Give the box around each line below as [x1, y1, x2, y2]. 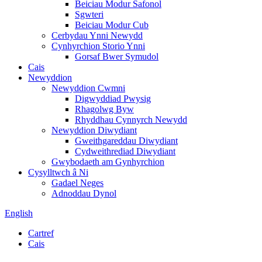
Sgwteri [75, 9, 104, 19]
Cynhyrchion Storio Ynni [51, 41, 145, 51]
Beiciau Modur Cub [75, 20, 149, 30]
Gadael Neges [51, 178, 104, 188]
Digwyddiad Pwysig [75, 94, 151, 104]
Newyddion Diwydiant [51, 125, 137, 135]
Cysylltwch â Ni [28, 167, 88, 177]
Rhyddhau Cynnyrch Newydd [75, 115, 187, 125]
